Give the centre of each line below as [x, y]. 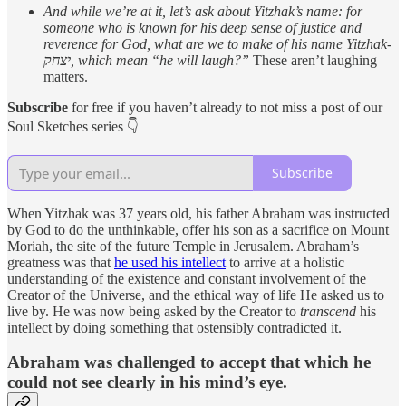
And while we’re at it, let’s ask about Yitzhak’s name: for [203, 11]
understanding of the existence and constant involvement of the [187, 278]
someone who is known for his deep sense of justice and [203, 27]
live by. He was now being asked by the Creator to [154, 311]
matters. [66, 76]
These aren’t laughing [315, 60]
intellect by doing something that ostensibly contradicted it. [174, 327]
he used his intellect [170, 262]
